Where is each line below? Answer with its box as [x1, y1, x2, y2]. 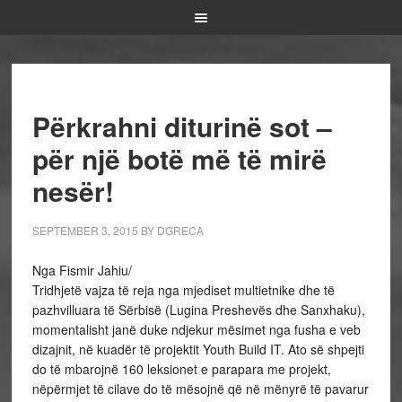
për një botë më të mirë [31, 139, 327, 178]
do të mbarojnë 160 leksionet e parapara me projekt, [31, 360, 331, 378]
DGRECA [156, 223, 204, 238]
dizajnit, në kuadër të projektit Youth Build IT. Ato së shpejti [31, 340, 364, 358]
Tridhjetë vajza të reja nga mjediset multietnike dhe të [31, 281, 335, 299]
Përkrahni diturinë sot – [31, 107, 332, 145]
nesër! [31, 171, 114, 210]
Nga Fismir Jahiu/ [31, 261, 132, 279]
